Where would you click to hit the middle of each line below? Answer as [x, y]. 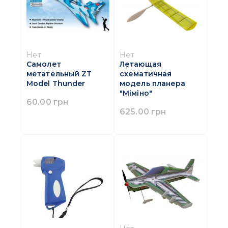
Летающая [140, 64]
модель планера [153, 84]
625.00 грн [143, 112]
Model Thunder [56, 84]
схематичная [146, 74]
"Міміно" [136, 93]
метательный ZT [59, 74]
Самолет [44, 64]
